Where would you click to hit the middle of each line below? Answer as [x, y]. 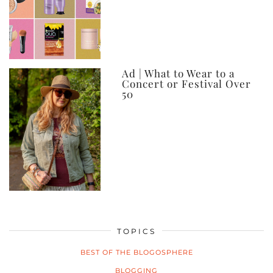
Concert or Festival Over [186, 84]
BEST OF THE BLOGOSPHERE [136, 252]
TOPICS [136, 231]
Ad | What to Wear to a [178, 73]
